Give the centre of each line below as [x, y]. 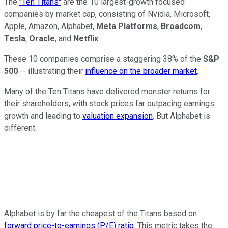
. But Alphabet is [181, 116]
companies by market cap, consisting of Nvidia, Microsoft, [107, 14]
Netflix [86, 39]
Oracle [42, 39]
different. [20, 128]
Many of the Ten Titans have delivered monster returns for [107, 92]
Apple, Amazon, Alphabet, [50, 26]
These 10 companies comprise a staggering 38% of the [104, 59]
